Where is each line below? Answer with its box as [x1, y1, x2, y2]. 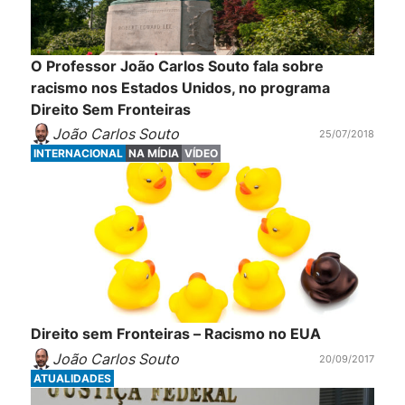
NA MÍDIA [127, 146, 179, 161]
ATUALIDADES [33, 372, 111, 386]
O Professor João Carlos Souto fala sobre [30, 56, 324, 75]
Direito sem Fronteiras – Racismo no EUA [30, 324, 321, 343]
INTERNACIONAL [33, 146, 123, 161]
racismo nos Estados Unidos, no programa [30, 78, 330, 97]
